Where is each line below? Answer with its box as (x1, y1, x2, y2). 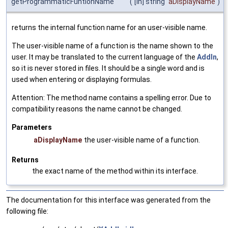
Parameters (12, 123, 52, 131)
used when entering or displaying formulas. (12, 75, 152, 83)
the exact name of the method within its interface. (32, 166, 198, 175)
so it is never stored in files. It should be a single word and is (12, 64, 205, 72)
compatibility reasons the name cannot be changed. (12, 104, 182, 113)
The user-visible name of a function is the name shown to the (12, 41, 213, 50)
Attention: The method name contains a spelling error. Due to (12, 93, 211, 102)
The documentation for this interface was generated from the (6, 195, 211, 204)
